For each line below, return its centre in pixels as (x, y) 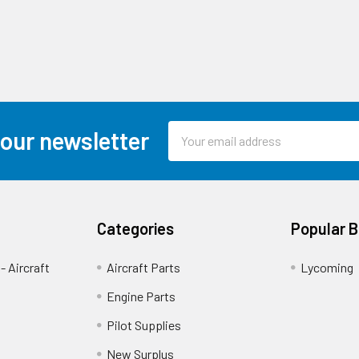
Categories (136, 228)
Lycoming (327, 267)
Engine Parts (141, 296)
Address (190, 149)
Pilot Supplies (144, 325)
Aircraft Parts (144, 267)
